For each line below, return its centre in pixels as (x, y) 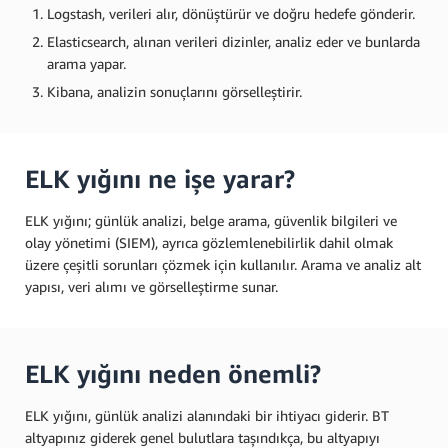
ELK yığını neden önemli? (173, 373)
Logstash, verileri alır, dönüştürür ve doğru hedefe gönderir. (231, 13)
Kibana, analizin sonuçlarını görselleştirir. (174, 91)
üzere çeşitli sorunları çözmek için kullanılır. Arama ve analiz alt (223, 264)
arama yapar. (86, 63)
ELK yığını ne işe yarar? (160, 178)
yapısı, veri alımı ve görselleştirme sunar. (151, 286)
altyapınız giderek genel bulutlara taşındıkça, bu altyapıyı (202, 437)
